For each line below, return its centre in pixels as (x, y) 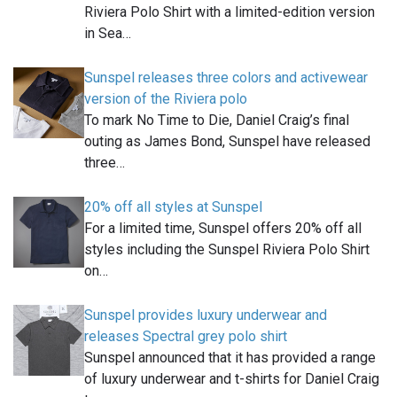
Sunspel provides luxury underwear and (206, 315)
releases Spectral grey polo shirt (186, 336)
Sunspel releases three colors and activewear (226, 77)
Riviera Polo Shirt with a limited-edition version (230, 12)
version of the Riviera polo (166, 98)
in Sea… (108, 33)
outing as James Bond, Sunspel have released (227, 141)
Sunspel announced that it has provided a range (230, 357)
